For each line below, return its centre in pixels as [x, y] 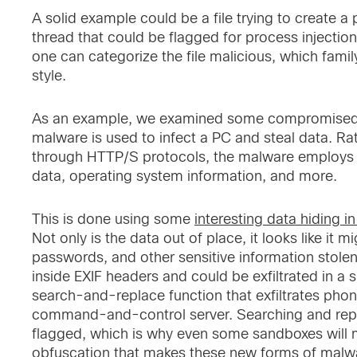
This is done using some [113, 219]
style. [49, 76]
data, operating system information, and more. [184, 176]
